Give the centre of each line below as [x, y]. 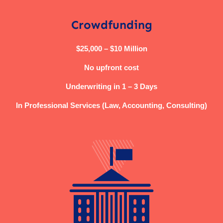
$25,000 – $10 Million [111, 49]
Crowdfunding [111, 25]
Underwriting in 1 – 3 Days [111, 87]
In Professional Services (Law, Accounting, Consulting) [111, 106]
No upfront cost [111, 68]
